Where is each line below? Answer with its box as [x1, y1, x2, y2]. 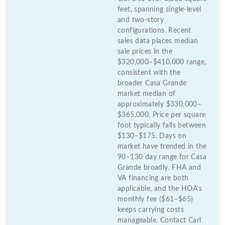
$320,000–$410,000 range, [118, 58, 206, 66]
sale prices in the [118, 48, 173, 55]
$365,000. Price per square [118, 111, 206, 119]
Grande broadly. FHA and [118, 164, 201, 171]
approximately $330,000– [118, 100, 202, 108]
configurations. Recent [118, 27, 191, 34]
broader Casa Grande [118, 79, 187, 87]
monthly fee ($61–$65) [118, 195, 193, 203]
